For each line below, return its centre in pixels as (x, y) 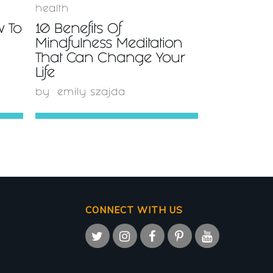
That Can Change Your (110, 59)
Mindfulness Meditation (109, 45)
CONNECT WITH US (134, 210)
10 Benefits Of (78, 30)
